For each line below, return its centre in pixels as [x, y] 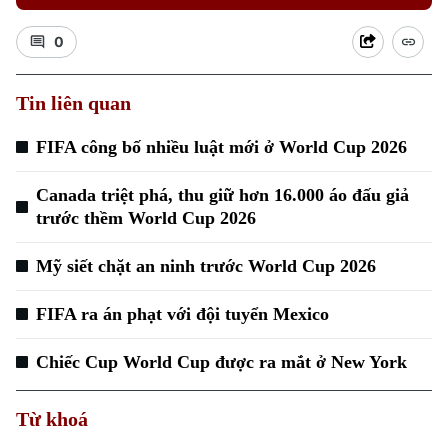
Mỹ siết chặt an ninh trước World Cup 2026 [206, 266]
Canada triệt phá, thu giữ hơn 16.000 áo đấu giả [222, 195]
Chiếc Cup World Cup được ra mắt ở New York [221, 362]
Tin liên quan [73, 103]
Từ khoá [52, 419]
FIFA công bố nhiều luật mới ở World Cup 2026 [221, 147]
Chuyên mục [51, 347]
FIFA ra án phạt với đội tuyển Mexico [182, 314]
